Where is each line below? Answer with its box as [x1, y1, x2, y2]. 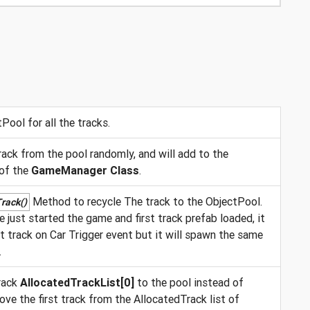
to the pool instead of [134, 275, 244, 289]
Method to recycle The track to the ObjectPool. [29, 194, 262, 208]
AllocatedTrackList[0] [19, 275, 134, 289]
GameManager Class [30, 163, 139, 177]
